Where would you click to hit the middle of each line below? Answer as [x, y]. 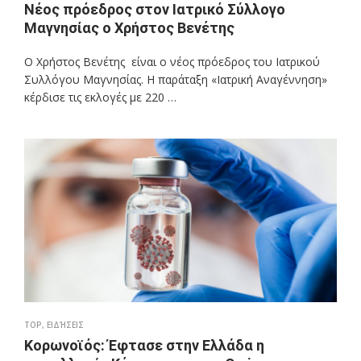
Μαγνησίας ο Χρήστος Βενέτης [129, 28]
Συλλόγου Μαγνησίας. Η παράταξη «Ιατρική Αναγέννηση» [176, 80]
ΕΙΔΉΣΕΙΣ [65, 325]
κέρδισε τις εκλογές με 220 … [100, 98]
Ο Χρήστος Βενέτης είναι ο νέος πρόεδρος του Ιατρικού [172, 62]
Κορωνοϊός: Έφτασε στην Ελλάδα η [144, 346]
